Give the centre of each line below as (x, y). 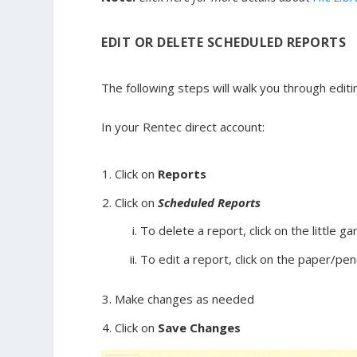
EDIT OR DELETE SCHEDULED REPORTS (224, 42)
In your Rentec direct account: (183, 126)
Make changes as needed (185, 299)
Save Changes (200, 327)
